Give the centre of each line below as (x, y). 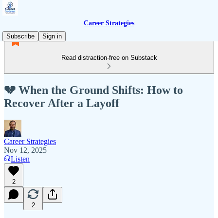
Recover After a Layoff (62, 103)
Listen (20, 159)
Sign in (52, 36)
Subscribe (20, 36)
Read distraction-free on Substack (109, 58)
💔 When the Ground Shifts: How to (93, 90)
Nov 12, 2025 (25, 150)
